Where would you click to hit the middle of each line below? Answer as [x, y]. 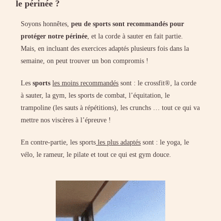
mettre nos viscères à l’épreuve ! [66, 120]
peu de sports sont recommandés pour [127, 24]
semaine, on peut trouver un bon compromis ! [85, 61]
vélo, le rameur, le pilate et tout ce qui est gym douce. [96, 154]
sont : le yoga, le [165, 142]
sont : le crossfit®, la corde [158, 83]
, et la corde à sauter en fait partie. [135, 36]
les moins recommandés [86, 83]
